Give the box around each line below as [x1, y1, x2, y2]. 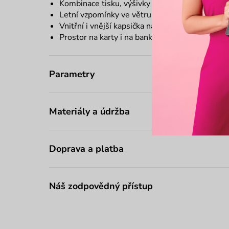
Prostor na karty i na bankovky [59, 31, 169, 43]
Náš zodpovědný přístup [49, 179, 153, 192]
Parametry [49, 67, 95, 80]
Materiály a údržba [49, 105, 130, 118]
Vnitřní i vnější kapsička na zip [59, 20, 167, 32]
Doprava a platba [49, 142, 124, 155]
